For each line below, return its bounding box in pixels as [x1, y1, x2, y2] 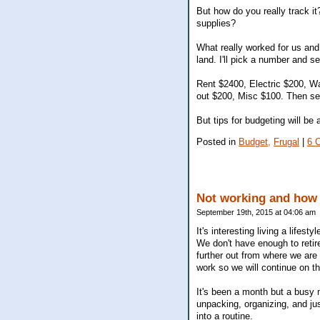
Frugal [274, 136, 299, 147]
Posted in [196, 136, 239, 147]
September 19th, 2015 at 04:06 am [196, 207, 316, 216]
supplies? [196, 17, 236, 29]
